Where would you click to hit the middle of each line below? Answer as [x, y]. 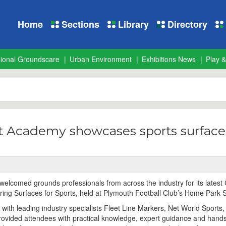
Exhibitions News [169, 59]
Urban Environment [101, 59]
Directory [186, 24]
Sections [79, 24]
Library [132, 24]
